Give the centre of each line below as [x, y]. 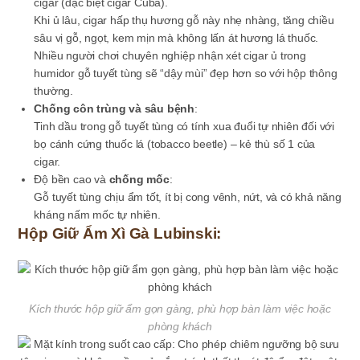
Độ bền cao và [72, 179]
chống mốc [139, 179]
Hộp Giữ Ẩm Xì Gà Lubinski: [120, 233]
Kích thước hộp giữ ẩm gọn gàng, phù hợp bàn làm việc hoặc [180, 309]
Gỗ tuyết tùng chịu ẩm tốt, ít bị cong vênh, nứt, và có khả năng [188, 197]
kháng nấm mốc [74, 215]
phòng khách [180, 326]
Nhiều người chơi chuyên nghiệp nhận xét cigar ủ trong [170, 55]
